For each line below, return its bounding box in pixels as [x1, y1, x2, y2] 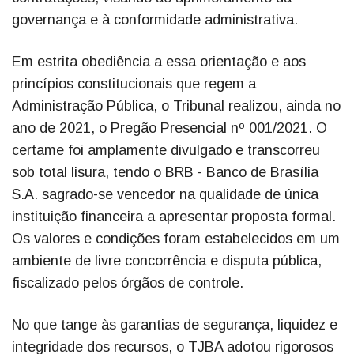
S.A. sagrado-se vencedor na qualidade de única [12, 186, 318, 203]
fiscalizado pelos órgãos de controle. [12, 275, 243, 292]
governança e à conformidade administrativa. [12, 12, 298, 28]
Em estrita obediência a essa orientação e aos [12, 54, 306, 70]
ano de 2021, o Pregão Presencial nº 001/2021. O [12, 120, 327, 137]
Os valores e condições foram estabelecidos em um [12, 231, 340, 247]
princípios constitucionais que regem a [12, 76, 256, 92]
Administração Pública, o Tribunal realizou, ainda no [12, 98, 341, 115]
